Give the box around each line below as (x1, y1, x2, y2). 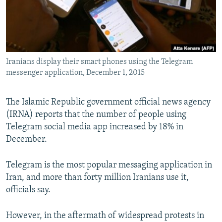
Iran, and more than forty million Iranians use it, (6, 173, 189, 183)
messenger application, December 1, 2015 (6, 69, 145, 77)
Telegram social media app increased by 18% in (6, 122, 183, 132)
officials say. (6, 185, 51, 195)
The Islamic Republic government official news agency (6, 98, 211, 108)
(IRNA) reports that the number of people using (6, 110, 186, 120)
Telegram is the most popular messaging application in (6, 161, 212, 170)
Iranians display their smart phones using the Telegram (6, 58, 193, 66)
